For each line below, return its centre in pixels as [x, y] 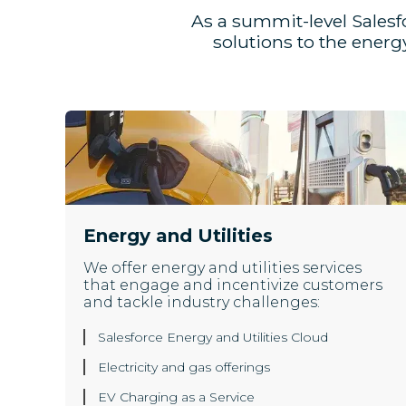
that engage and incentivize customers [233, 285]
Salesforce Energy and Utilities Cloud [213, 338]
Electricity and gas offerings [184, 367]
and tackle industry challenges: [202, 303]
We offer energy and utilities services [222, 268]
